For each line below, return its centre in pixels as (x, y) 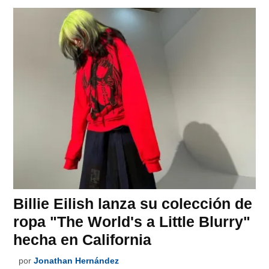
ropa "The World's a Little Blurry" (132, 222)
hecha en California (83, 240)
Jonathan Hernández (77, 261)
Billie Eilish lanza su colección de (133, 204)
